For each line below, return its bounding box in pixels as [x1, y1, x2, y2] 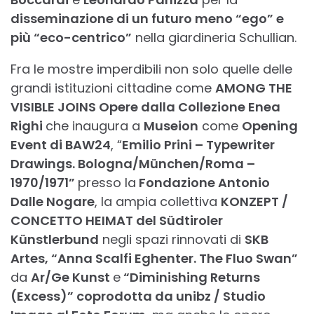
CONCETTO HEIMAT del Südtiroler [11, 212, 223, 230]
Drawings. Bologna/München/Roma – [11, 155, 255, 173]
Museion [144, 117, 198, 135]
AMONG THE [215, 79, 292, 97]
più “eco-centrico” [11, 29, 132, 47]
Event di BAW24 [11, 136, 111, 154]
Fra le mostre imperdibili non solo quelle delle [11, 60, 292, 78]
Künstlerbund [11, 231, 99, 249]
